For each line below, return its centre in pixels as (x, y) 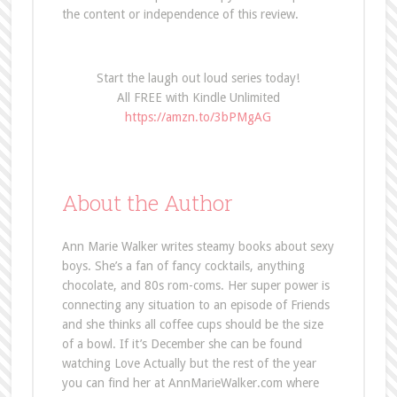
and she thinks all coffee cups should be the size (192, 324)
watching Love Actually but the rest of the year (189, 363)
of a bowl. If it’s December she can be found (182, 343)
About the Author (147, 202)
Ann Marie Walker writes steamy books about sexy (198, 246)
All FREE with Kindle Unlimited (198, 97)
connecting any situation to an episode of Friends (195, 304)
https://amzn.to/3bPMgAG (198, 117)
